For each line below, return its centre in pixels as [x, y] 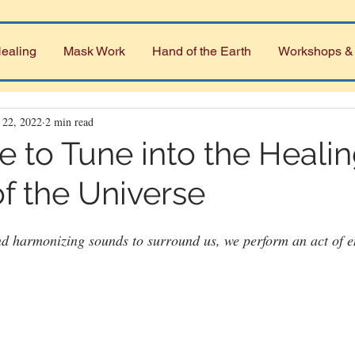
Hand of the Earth [202, 51]
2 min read [69, 121]
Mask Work [94, 51]
